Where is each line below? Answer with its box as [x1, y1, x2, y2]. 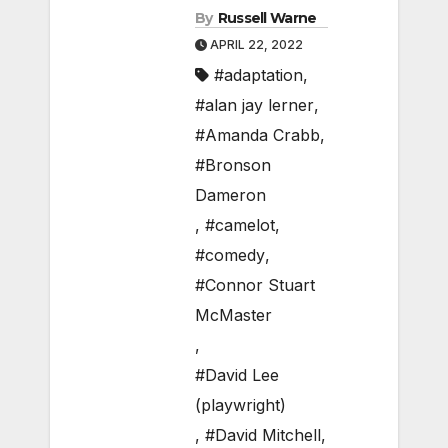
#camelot [205, 215, 275, 236]
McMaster [195, 305, 272, 326]
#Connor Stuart [195, 275, 315, 296]
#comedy [195, 245, 265, 266]
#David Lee [195, 365, 279, 386]
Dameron [195, 185, 266, 206]
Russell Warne [217, 9, 317, 28]
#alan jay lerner [195, 95, 314, 116]
